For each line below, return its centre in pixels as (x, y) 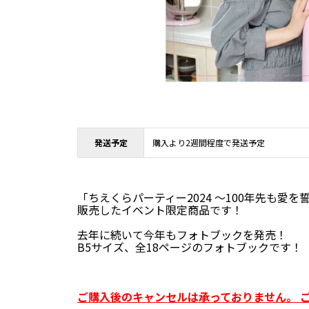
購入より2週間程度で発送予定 (209, 142)
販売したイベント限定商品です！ (160, 210)
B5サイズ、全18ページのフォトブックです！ (190, 247)
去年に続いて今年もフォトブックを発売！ (182, 235)
